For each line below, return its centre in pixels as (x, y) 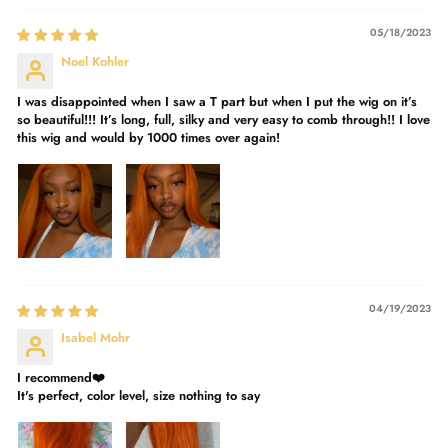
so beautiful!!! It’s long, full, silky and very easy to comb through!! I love (223, 119)
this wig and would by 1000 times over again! (148, 137)
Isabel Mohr (95, 337)
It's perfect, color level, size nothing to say (138, 395)
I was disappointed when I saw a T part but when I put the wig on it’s (217, 101)
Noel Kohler (95, 61)
